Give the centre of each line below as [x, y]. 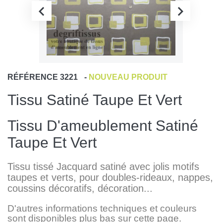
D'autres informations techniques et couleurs [102, 209]
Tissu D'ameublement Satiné [103, 126]
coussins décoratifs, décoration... [80, 189]
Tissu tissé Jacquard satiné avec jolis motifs [103, 167]
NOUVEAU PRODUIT [128, 77]
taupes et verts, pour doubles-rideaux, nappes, [110, 178]
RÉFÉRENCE [33, 77]
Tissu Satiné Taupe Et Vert [95, 100]
